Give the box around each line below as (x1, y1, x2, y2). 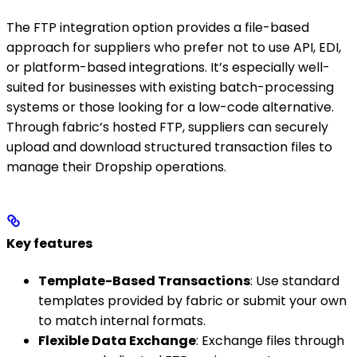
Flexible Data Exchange (38, 331, 196, 350)
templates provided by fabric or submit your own (38, 291, 347, 310)
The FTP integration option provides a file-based (6, 18, 309, 37)
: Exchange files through (196, 331, 344, 350)
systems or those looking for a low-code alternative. (6, 98, 334, 117)
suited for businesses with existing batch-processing (6, 78, 334, 97)
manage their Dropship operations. (6, 158, 226, 177)
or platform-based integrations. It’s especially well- (6, 58, 330, 77)
